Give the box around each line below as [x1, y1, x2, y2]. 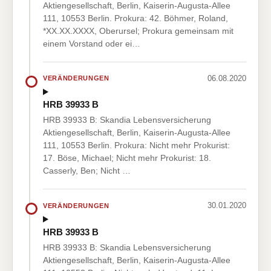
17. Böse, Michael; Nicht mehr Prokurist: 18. [43, 153, 211, 163]
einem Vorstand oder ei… [43, 38, 140, 48]
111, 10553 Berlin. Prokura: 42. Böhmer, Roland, [43, 13, 228, 23]
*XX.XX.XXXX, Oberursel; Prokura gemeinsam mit [43, 25, 233, 36]
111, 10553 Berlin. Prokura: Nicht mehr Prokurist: [43, 140, 230, 151]
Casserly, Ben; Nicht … [43, 166, 131, 176]
